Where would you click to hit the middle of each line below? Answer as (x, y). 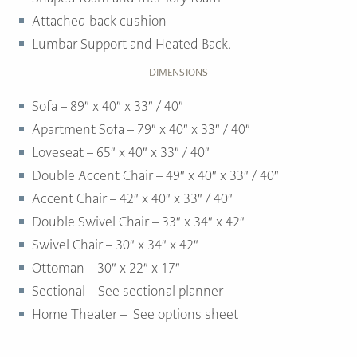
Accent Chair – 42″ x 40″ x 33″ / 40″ (132, 199)
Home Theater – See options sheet (135, 314)
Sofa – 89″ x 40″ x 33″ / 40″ (108, 106)
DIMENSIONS (178, 73)
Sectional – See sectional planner (127, 291)
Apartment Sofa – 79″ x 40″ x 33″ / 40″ (141, 129)
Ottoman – (65, 268)
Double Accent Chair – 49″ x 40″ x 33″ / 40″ (155, 176)
